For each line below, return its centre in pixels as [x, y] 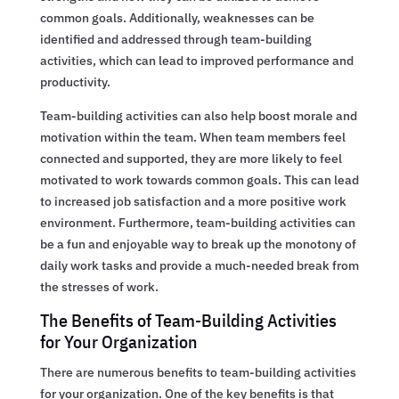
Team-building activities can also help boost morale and [198, 115]
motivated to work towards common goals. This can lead [199, 179]
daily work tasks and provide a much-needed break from [199, 265]
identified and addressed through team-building [175, 39]
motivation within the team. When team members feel [192, 137]
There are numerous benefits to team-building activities [198, 372]
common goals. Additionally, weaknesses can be [177, 17]
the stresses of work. [99, 286]
